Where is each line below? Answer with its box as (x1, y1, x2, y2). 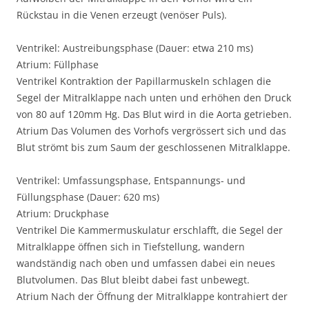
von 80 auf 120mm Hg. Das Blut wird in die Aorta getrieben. (17, 108, 292, 121)
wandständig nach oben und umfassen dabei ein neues (17, 257, 275, 270)
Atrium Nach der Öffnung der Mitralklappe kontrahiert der (17, 290, 288, 303)
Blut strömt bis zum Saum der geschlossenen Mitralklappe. (17, 141, 290, 154)
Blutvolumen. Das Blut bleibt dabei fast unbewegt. (17, 273, 250, 286)
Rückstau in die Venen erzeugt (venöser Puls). (17, 8, 227, 21)
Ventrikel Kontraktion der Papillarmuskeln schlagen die (17, 74, 271, 88)
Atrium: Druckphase (17, 207, 109, 220)
